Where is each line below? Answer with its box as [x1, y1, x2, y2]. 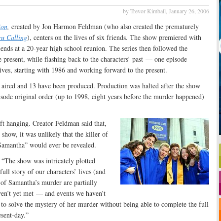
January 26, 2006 [168, 7, 209, 15]
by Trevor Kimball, [122, 7, 169, 15]
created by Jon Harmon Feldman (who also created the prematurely [9, 22, 199, 31]
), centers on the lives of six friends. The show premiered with [27, 33, 201, 42]
